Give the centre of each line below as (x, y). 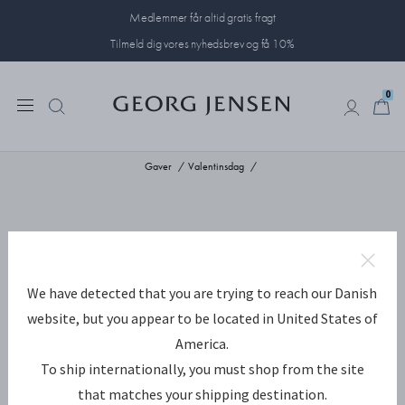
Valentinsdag (217, 166)
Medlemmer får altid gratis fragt (202, 17)
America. (202, 344)
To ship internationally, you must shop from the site (202, 369)
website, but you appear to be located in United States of (202, 318)
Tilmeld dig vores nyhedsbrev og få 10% (202, 43)
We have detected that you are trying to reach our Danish (202, 293)
